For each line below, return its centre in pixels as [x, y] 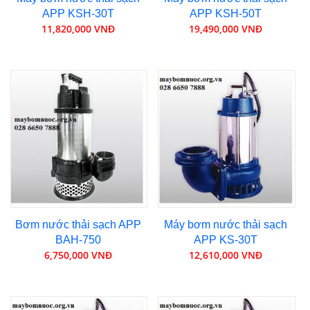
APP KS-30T [226, 239]
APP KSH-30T [78, 13]
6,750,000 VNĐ [78, 255]
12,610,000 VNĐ [226, 255]
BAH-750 [78, 239]
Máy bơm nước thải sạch [226, 224]
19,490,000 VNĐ [226, 28]
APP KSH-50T [226, 13]
